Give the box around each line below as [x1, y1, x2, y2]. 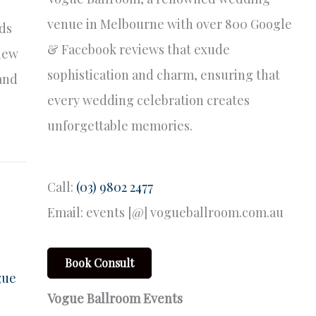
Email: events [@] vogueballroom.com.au [47, 204, 284, 221]
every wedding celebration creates [47, 91, 250, 109]
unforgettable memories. [47, 116, 193, 134]
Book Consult [64, 255, 134, 270]
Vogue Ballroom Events [47, 289, 183, 307]
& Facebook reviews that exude [47, 40, 230, 58]
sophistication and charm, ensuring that [47, 66, 280, 83]
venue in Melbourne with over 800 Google [47, 15, 292, 32]
